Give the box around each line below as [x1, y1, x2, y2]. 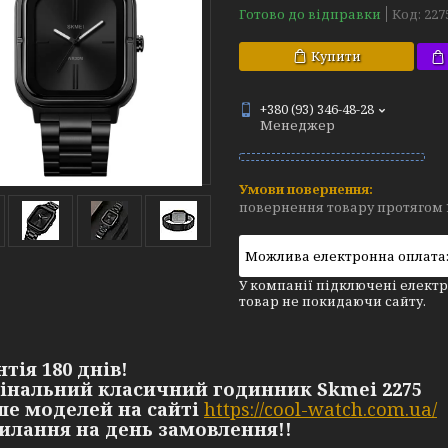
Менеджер [260, 116, 335, 134]
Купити [310, 47, 361, 65]
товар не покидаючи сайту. [239, 291, 426, 310]
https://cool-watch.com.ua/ [204, 397, 437, 421]
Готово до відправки [239, 5, 381, 23]
